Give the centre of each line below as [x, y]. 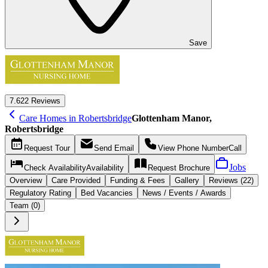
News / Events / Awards [184, 193]
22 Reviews [40, 100]
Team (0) [25, 205]
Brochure [194, 167]
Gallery [187, 180]
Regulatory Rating [40, 193]
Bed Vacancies [107, 193]
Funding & [129, 180]
